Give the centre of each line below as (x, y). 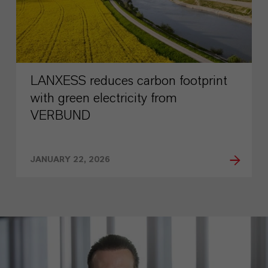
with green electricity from (104, 98)
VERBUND (60, 116)
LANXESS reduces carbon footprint (129, 81)
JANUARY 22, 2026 (70, 160)
